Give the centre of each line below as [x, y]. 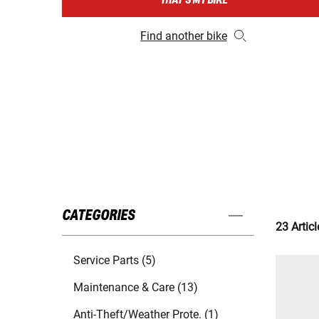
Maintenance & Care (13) [136, 288]
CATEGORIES [98, 216]
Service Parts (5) [115, 261]
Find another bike [183, 36]
